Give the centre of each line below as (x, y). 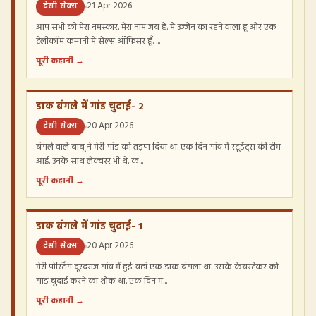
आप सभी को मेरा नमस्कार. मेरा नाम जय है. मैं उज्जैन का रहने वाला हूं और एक (156, 27)
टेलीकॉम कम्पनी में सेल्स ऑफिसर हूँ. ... (98, 41)
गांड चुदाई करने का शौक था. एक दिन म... (102, 281)
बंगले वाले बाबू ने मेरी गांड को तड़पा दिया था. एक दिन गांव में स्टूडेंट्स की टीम (158, 147)
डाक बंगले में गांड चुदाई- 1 (89, 226)
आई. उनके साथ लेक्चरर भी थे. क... (90, 161)
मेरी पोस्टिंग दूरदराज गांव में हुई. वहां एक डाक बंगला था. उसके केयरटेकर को (157, 267)
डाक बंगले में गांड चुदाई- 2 (90, 107)
